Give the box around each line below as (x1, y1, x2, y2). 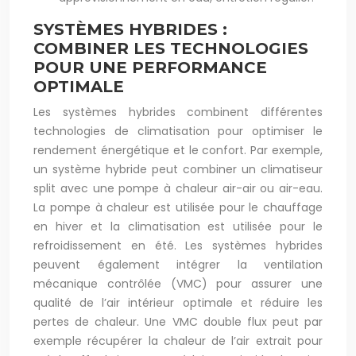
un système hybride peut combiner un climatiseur (33, 161, 323, 177)
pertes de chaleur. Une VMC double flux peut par (33, 314, 323, 330)
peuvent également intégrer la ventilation (33, 257, 323, 273)
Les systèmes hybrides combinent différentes (33, 104, 323, 120)
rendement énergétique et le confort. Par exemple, (33, 142, 323, 158)
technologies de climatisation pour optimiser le (33, 123, 323, 139)
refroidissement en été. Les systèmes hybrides (33, 238, 323, 253)
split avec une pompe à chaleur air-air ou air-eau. (33, 180, 323, 196)
